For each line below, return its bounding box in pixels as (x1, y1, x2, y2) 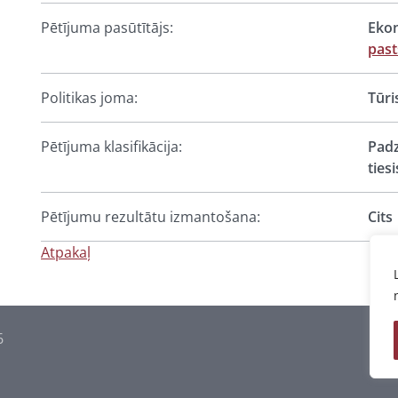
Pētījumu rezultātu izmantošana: (41, 207, 260, 227)
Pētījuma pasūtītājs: (41, 18, 173, 37)
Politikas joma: (41, 88, 138, 107)
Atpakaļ (41, 243, 91, 262)
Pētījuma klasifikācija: (41, 137, 182, 156)
